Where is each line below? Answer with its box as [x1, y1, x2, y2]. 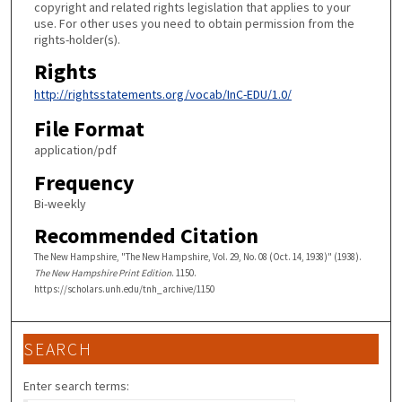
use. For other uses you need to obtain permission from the [33, 14, 354, 31]
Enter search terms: [23, 377, 130, 394]
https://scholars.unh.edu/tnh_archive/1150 [33, 283, 214, 296]
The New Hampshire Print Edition [33, 267, 171, 280]
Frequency [33, 168, 135, 197]
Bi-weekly [33, 195, 86, 212]
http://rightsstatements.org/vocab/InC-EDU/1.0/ [33, 86, 292, 103]
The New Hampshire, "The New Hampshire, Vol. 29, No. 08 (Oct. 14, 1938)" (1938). [33, 250, 362, 264]
